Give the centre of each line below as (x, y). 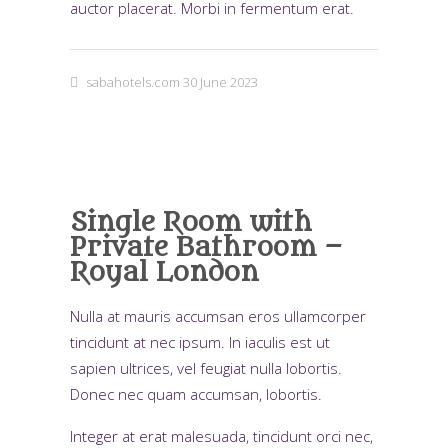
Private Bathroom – (206, 247)
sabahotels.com (133, 82)
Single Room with (191, 222)
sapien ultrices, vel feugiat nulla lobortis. (206, 368)
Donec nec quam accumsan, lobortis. (196, 394)
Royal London (164, 272)
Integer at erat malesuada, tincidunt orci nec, (221, 436)
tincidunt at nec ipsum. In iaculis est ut (200, 342)
